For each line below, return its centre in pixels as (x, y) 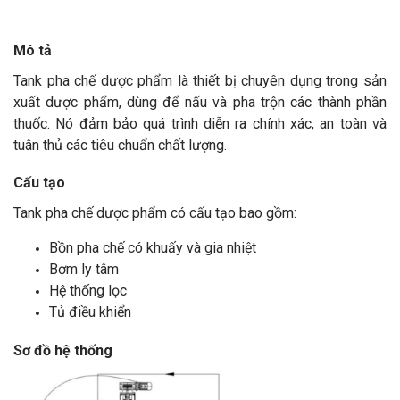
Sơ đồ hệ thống (65, 350)
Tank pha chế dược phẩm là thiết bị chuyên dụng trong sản (200, 81)
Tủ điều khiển (92, 312)
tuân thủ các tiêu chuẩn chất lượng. (120, 145)
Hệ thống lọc (88, 291)
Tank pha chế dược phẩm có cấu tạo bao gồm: (155, 213)
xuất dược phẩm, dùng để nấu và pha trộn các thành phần (200, 102)
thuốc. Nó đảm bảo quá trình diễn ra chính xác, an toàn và (200, 124)
